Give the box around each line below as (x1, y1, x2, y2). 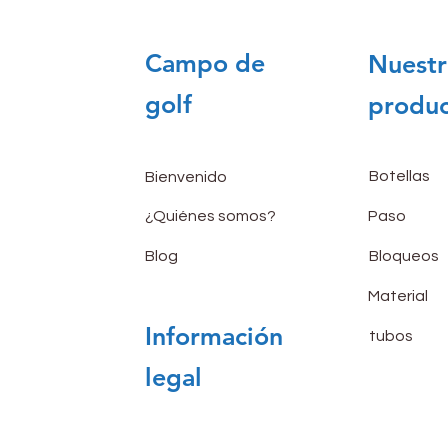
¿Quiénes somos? (144, 207, 276, 224)
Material (367, 287, 428, 304)
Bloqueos (368, 247, 439, 264)
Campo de (144, 47, 265, 78)
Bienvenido (144, 168, 227, 185)
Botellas (368, 167, 430, 184)
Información (144, 320, 283, 351)
